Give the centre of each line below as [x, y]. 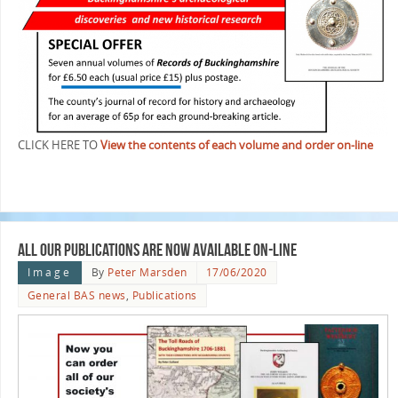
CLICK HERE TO [59, 146]
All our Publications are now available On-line [157, 250]
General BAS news [76, 296]
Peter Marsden [147, 273]
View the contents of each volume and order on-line [236, 146]
